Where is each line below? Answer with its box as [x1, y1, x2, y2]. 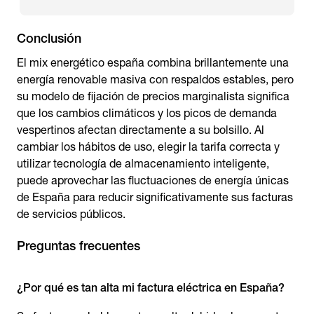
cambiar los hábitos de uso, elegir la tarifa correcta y [17, 140, 280, 153]
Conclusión [17, 31, 81, 46]
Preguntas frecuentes [17, 238, 140, 253]
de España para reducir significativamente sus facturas [17, 191, 293, 204]
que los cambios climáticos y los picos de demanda [17, 107, 277, 120]
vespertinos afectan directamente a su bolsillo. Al [17, 123, 264, 137]
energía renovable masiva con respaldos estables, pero [17, 73, 294, 86]
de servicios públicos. [17, 207, 125, 221]
